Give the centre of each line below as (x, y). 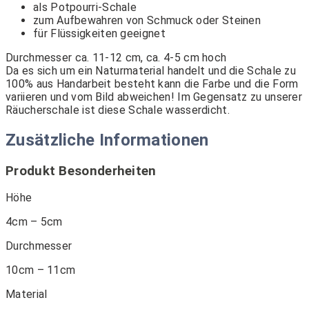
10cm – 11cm (41, 270)
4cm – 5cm (34, 222)
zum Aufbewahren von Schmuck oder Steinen (147, 20)
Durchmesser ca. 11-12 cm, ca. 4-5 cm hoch (116, 57)
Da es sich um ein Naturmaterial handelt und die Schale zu (151, 70)
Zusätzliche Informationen (107, 140)
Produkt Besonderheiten (81, 171)
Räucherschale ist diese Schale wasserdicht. (118, 110)
